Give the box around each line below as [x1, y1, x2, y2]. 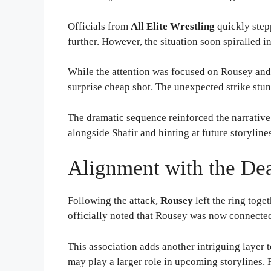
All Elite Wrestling [131, 20, 215, 32]
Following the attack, [68, 195, 160, 207]
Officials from [68, 20, 131, 32]
